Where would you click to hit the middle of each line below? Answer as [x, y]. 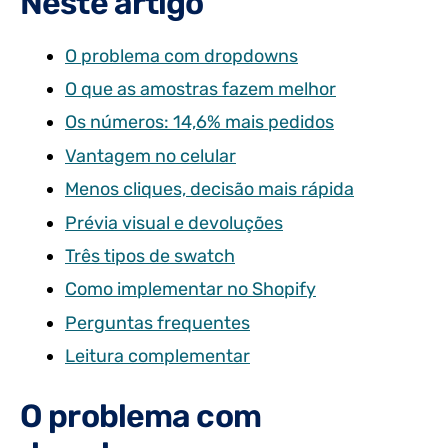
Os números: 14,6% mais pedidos [199, 122]
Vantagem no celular [150, 155]
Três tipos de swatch [150, 255]
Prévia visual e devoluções [174, 222]
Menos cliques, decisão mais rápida [209, 189]
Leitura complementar [157, 356]
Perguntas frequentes [157, 322]
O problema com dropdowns [181, 55]
